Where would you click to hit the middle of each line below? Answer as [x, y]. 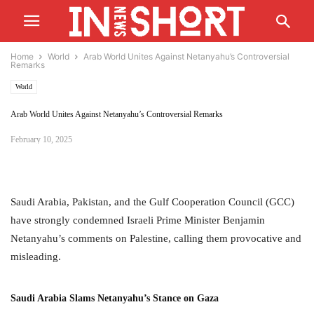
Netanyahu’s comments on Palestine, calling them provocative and [156, 238]
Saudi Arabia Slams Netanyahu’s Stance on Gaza [115, 298]
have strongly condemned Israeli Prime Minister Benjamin [138, 220]
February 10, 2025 [41, 139]
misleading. [36, 257]
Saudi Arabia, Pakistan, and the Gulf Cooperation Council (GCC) [152, 202]
